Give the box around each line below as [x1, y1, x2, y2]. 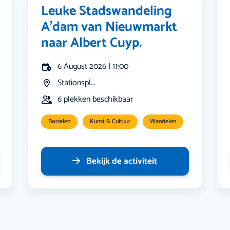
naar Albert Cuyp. [41, 32, 142, 54]
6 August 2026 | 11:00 [57, 60, 129, 74]
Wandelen [150, 117, 177, 127]
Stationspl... [57, 76, 96, 90]
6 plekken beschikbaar [57, 92, 133, 107]
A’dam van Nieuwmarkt [41, 16, 178, 39]
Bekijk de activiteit [86, 154, 158, 169]
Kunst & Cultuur [90, 117, 131, 127]
